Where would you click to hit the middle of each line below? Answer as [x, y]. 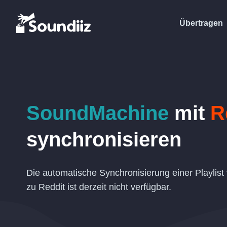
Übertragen [201, 23]
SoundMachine [98, 113]
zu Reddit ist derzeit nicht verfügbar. [99, 187]
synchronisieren [104, 139]
